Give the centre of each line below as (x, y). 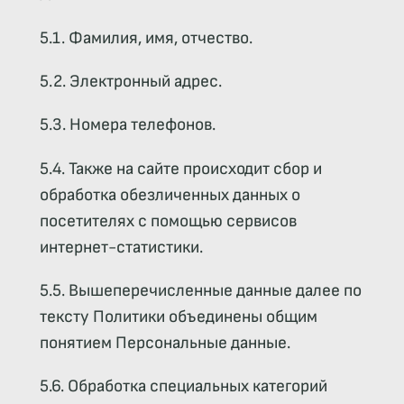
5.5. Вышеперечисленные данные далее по (200, 290)
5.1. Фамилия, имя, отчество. (146, 38)
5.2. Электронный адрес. (130, 82)
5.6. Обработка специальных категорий (183, 386)
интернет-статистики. (121, 247)
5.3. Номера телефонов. (127, 125)
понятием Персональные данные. (165, 343)
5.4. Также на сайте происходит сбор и (180, 169)
